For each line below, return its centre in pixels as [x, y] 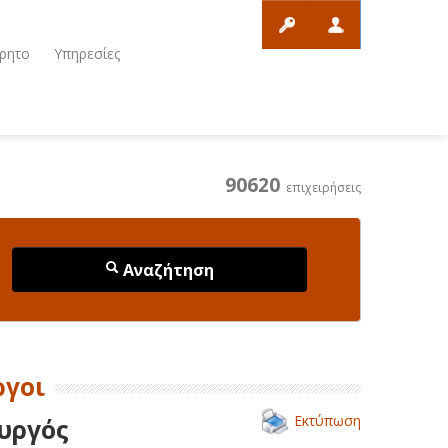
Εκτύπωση [327, 420]
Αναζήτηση [166, 269]
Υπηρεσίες [87, 53]
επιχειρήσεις [320, 187]
